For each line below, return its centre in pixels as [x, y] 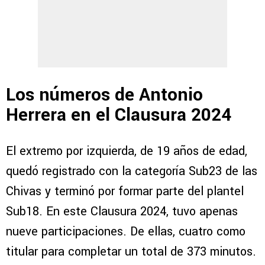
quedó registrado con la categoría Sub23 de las [132, 171]
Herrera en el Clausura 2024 [119, 115]
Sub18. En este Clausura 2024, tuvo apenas [122, 211]
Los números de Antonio [104, 95]
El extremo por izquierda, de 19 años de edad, [127, 151]
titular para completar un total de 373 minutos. [131, 251]
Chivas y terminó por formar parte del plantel [125, 191]
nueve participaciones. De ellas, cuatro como [126, 231]
